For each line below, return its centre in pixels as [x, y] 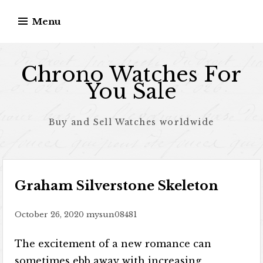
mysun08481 [112, 215]
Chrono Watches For [131, 74]
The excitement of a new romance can [113, 244]
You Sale [131, 91]
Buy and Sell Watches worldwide [131, 122]
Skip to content [42, 8]
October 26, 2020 [50, 215]
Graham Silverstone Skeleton [117, 186]
